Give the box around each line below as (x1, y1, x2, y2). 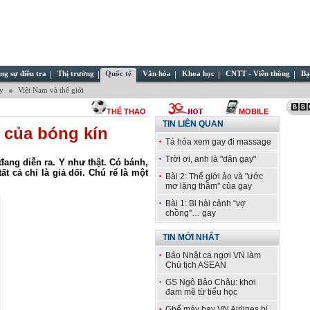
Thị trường (57, 70, 94, 77)
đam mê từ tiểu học (165, 287, 237, 297)
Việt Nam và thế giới (16, 86, 84, 94)
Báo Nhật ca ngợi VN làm (165, 250, 261, 260)
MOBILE (239, 107, 268, 116)
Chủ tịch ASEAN (165, 260, 226, 270)
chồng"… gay (165, 208, 216, 218)
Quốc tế (105, 70, 131, 77)
